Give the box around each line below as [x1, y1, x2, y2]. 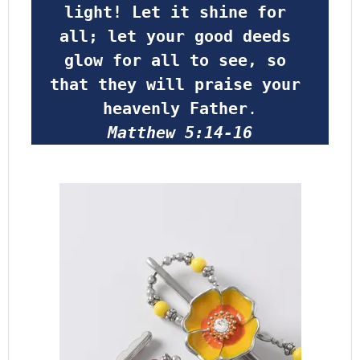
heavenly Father [103, 99, 247, 119]
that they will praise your [50, 75, 301, 95]
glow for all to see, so [64, 51, 286, 71]
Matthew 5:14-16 [108, 123, 252, 143]
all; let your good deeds [59, 27, 291, 47]
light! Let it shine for [64, 2, 286, 22]
